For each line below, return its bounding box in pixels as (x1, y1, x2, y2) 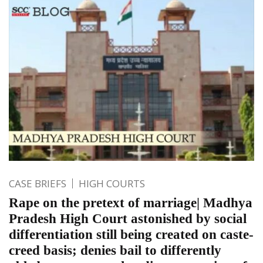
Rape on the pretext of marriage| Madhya (9, 195, 252, 211)
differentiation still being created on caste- (9, 227, 254, 242)
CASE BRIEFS (9, 177, 66, 191)
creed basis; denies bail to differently (9, 243, 221, 258)
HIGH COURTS (79, 177, 145, 191)
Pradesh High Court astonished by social (9, 211, 247, 227)
